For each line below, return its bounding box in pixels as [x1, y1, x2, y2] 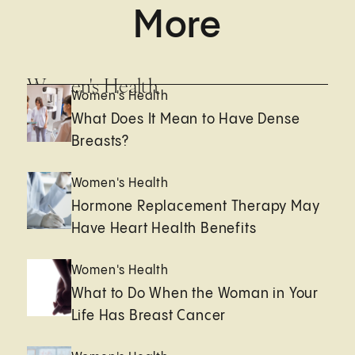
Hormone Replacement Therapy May [71, 198, 320, 214]
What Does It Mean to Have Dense [71, 111, 300, 127]
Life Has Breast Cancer [71, 307, 227, 323]
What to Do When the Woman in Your [71, 285, 319, 301]
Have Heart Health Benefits [71, 220, 257, 236]
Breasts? [71, 133, 130, 149]
